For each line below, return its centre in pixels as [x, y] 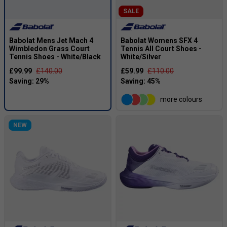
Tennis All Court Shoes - [161, 48]
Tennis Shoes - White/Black [55, 56]
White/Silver [141, 56]
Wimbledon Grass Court [49, 48]
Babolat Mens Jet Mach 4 [51, 40]
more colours [181, 100]
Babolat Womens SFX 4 [159, 40]
